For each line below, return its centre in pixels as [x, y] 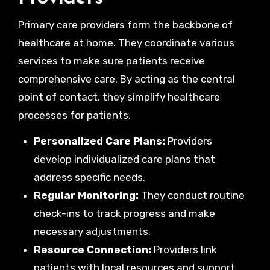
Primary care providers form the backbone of [125, 24]
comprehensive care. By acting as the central [126, 79]
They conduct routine [191, 195]
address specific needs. [89, 177]
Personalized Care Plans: [99, 141]
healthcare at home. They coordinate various [126, 42]
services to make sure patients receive [111, 61]
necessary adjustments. [92, 231]
